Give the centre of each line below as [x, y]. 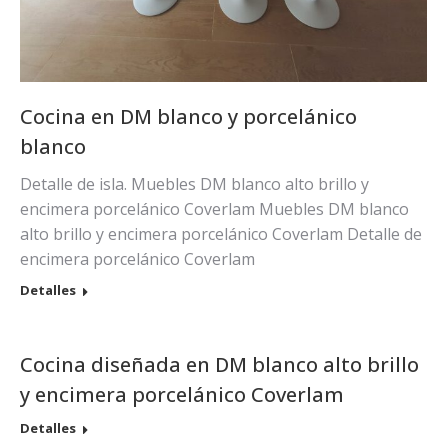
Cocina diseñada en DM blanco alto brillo [219, 364]
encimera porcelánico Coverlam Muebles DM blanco [214, 209]
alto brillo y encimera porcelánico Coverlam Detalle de [221, 234]
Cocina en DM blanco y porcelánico [188, 117]
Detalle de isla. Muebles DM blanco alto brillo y [194, 184]
